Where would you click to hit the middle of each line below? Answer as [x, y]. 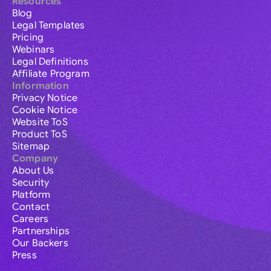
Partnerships [41, 231]
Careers [31, 219]
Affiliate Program [51, 74]
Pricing [28, 38]
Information [41, 86]
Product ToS [40, 135]
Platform [31, 195]
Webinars [34, 50]
